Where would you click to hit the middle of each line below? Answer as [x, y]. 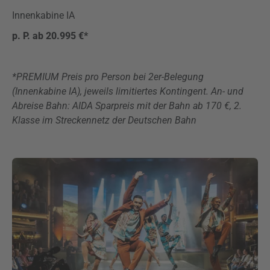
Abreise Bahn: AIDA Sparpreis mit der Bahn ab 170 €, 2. [127, 106]
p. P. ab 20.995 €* [50, 36]
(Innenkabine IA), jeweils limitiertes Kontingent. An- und [128, 91]
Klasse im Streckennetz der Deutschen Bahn [104, 120]
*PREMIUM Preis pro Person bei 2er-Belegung [108, 77]
